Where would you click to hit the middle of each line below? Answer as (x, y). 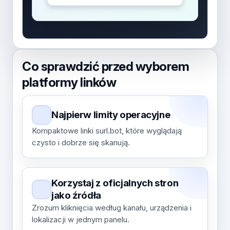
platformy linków (69, 82)
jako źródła (76, 195)
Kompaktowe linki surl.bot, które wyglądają (107, 131)
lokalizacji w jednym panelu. (81, 219)
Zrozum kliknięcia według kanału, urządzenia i (112, 208)
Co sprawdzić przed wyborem (106, 66)
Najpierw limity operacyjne (111, 115)
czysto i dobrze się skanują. (81, 142)
